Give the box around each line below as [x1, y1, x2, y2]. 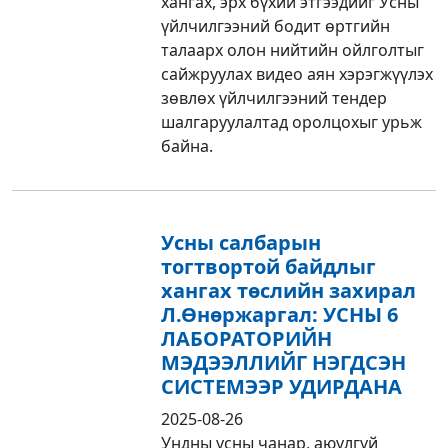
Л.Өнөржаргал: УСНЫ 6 [161, 300, 399, 328]
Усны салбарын [161, 228, 322, 256]
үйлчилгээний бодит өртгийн [161, 14, 391, 37]
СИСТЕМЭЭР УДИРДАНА [161, 372, 403, 400]
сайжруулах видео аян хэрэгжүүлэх [161, 62, 434, 85]
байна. [161, 134, 214, 157]
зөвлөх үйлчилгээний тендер [161, 86, 388, 109]
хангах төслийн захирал [161, 276, 417, 304]
